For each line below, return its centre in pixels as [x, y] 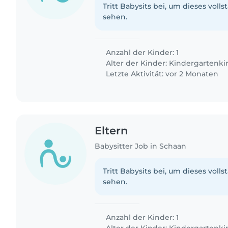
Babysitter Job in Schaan [141, 146]
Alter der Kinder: [137, 63]
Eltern [111, 130]
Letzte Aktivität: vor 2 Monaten [161, 74]
